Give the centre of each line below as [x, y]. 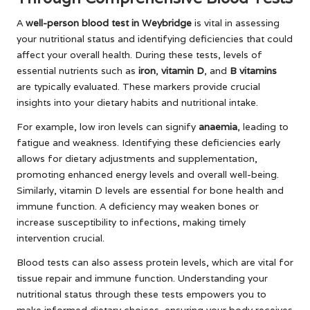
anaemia [218, 126]
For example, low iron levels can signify [108, 126]
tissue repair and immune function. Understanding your [142, 278]
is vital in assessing [236, 22]
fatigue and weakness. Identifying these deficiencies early [148, 142]
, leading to [263, 126]
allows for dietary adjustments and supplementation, [137, 158]
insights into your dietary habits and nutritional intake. [137, 102]
